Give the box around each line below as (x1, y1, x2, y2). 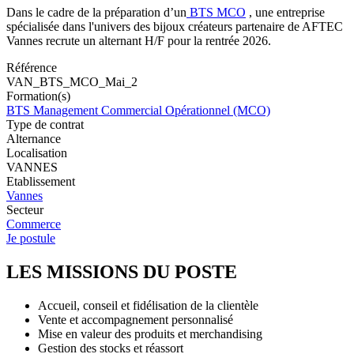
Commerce (6, 217, 61, 232)
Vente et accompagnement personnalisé (38, 313, 233, 327)
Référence (6, 61, 57, 75)
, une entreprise (246, 6, 325, 20)
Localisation (6, 146, 67, 160)
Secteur (6, 203, 43, 217)
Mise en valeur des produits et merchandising (38, 327, 262, 341)
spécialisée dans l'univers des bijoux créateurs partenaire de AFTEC (6, 20, 343, 34)
